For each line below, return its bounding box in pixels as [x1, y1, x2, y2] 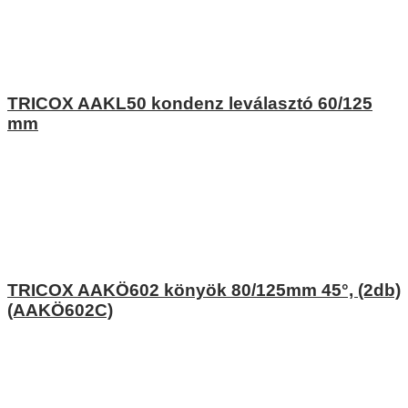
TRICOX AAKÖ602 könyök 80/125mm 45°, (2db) [7, 280, 401, 301]
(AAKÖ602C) [7, 301, 113, 321]
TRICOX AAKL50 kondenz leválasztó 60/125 [7, 93, 372, 113]
